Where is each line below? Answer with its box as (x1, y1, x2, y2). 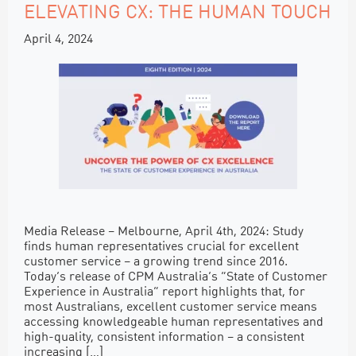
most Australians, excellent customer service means (24, 300, 317, 314)
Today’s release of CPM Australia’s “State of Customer (24, 270, 327, 284)
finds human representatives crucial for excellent (24, 240, 299, 253)
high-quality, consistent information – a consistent (24, 331, 304, 344)
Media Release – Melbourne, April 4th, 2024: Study (24, 225, 304, 238)
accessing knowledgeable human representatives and (24, 315, 323, 329)
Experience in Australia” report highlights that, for (24, 285, 305, 299)
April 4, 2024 (24, 33, 93, 46)
